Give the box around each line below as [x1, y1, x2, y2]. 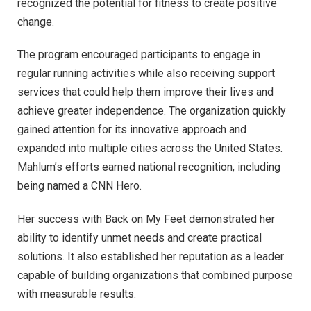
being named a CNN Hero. [17, 179, 142, 193]
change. [17, 15, 54, 28]
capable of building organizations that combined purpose [17, 268, 293, 282]
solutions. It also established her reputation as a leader [17, 249, 284, 263]
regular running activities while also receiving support [17, 67, 275, 81]
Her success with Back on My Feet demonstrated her [17, 212, 275, 226]
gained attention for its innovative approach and [17, 123, 246, 137]
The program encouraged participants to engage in [17, 48, 260, 62]
